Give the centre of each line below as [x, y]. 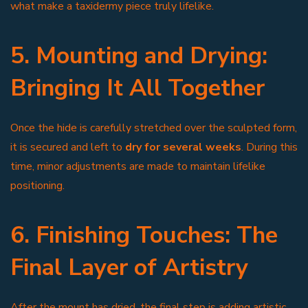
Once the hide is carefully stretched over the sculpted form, [154, 128]
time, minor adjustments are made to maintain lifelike [138, 166]
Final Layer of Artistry [129, 267]
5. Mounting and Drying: [139, 55]
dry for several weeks [183, 147]
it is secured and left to [68, 147]
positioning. [37, 185]
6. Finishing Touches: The [144, 235]
